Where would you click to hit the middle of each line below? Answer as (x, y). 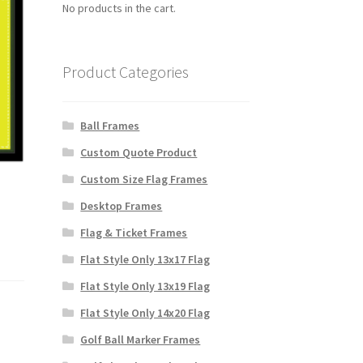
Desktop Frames (122, 205)
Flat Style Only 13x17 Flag (145, 259)
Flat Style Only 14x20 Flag (145, 312)
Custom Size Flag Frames (144, 179)
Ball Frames (110, 125)
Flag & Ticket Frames (134, 232)
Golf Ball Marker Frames (141, 339)
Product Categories (125, 71)
